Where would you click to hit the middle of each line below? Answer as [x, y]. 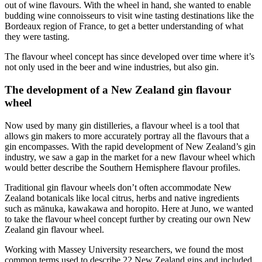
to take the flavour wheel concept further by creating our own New [128, 219]
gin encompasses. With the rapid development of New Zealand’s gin [130, 146]
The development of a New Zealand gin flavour [118, 90]
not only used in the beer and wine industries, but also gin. [112, 67]
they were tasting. [37, 37]
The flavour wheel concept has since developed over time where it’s [130, 57]
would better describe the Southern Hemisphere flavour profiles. [123, 167]
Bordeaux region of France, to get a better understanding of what [124, 26]
